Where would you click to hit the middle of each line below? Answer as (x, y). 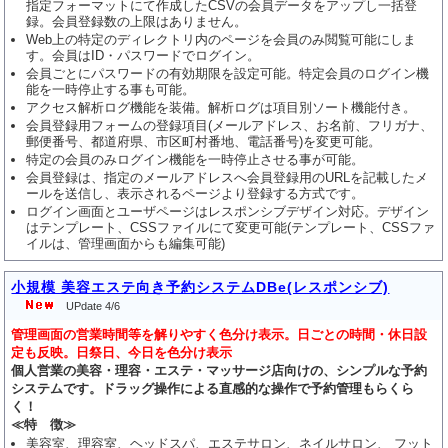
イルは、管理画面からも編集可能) (126, 243)
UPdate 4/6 (88, 306)
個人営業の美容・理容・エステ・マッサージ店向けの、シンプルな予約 (219, 370)
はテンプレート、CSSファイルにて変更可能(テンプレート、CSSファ (231, 227)
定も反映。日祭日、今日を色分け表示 (122, 352)
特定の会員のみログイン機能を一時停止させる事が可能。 (195, 159)
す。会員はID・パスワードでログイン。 (143, 55)
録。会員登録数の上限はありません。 (137, 21)
